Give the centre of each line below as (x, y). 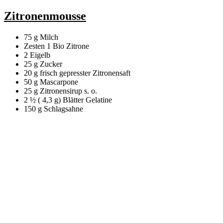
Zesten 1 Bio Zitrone (56, 46)
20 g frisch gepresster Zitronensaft (77, 73)
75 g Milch (41, 37)
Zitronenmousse (45, 16)
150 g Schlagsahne (54, 109)
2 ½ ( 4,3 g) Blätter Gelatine (68, 100)
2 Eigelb (37, 55)
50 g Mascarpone (51, 82)
